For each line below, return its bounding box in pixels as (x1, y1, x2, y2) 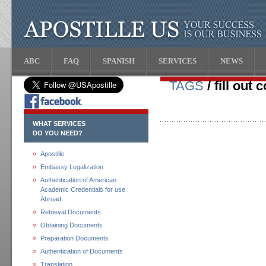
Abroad (40, 195, 61, 202)
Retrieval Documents (40, 208, 101, 216)
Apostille (40, 150, 64, 157)
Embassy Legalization (40, 163, 103, 170)
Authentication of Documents (40, 248, 123, 255)
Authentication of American (40, 176, 116, 183)
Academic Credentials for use (40, 186, 125, 193)
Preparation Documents (40, 235, 109, 242)
